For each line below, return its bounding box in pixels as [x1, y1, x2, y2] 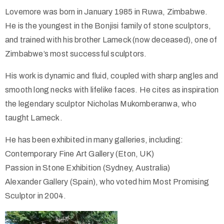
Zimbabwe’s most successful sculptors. [5, 49, 147, 58]
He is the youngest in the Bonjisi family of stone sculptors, [5, 21, 211, 30]
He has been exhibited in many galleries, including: [5, 135, 183, 144]
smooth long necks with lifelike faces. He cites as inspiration [5, 85, 219, 94]
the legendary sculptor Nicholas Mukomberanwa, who [5, 99, 196, 108]
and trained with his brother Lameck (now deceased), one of [5, 35, 217, 44]
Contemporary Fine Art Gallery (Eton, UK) [5, 149, 154, 158]
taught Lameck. [5, 113, 62, 122]
